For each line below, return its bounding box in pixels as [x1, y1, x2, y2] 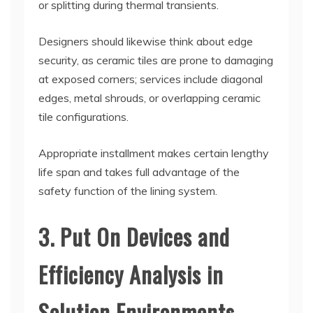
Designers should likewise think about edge [38, 34, 253, 49]
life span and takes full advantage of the [38, 165, 240, 180]
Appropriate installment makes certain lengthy [38, 146, 269, 161]
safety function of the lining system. [38, 184, 217, 198]
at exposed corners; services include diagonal [38, 72, 263, 87]
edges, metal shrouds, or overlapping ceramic [38, 91, 261, 105]
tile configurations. [38, 110, 129, 124]
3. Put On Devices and [38, 220, 230, 254]
